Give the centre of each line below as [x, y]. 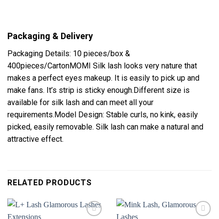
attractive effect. [35, 139]
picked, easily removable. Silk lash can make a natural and [105, 127]
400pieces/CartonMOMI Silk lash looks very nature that [102, 66]
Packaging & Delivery [50, 36]
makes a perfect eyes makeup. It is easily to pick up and [103, 78]
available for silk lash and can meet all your [80, 103]
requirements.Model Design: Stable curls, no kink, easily [103, 115]
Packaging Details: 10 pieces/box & [69, 54]
